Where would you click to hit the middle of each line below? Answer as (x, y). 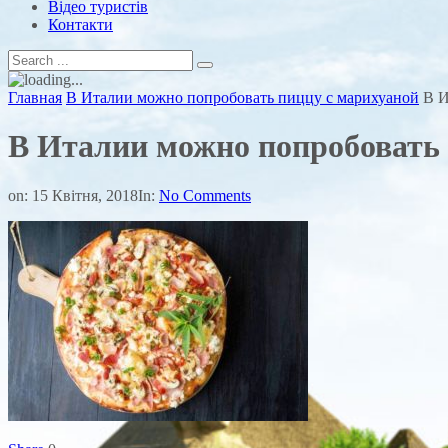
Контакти (80, 24)
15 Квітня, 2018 (85, 195)
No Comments (205, 195)
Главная (35, 97)
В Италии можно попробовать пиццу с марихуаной (242, 97)
